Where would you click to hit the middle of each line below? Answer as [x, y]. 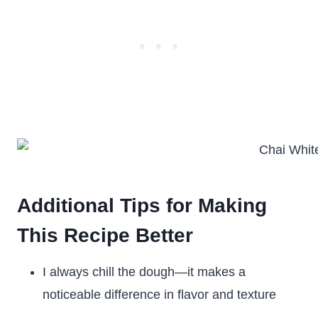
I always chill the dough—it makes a [144, 272]
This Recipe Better [105, 235]
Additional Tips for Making [142, 205]
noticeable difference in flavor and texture [159, 295]
